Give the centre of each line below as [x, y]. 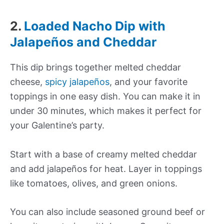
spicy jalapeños [77, 81]
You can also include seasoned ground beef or [107, 212]
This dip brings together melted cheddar [95, 67]
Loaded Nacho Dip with [95, 26]
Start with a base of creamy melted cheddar [103, 154]
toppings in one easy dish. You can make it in [105, 96]
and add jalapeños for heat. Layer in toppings [106, 168]
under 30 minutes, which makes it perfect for [106, 110]
